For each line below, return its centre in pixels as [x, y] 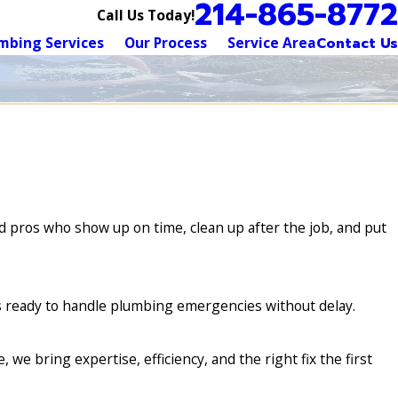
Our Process [166, 43]
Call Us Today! [146, 15]
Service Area [272, 43]
